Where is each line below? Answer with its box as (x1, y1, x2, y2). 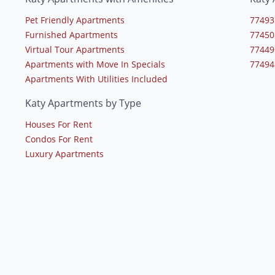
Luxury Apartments (25, 148, 104, 160)
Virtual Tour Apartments (25, 44, 125, 56)
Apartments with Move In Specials (25, 58, 165, 71)
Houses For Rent (25, 118, 92, 131)
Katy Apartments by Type (25, 96, 141, 110)
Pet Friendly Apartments (25, 14, 125, 26)
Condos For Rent (25, 133, 93, 145)
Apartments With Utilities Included (25, 73, 168, 85)
